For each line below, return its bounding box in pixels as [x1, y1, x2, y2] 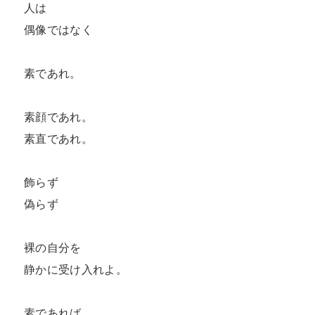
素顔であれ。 [24, 110, 93, 124]
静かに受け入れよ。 [24, 262, 127, 277]
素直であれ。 [24, 131, 93, 146]
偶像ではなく [24, 22, 93, 37]
